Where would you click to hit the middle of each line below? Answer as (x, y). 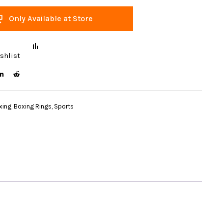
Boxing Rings (32, 106)
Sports (64, 106)
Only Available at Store (51, 18)
